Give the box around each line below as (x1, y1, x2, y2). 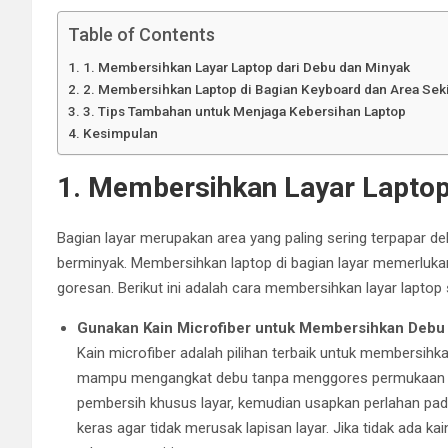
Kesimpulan (82, 124, 158, 141)
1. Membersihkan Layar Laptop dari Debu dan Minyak (82, 58, 410, 75)
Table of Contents (68, 23, 215, 45)
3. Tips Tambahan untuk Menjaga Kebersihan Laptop (82, 102, 406, 119)
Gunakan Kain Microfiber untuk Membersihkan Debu (77, 318, 445, 337)
